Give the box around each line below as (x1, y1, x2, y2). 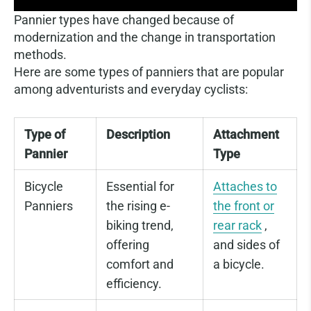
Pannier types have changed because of (14, 12, 234, 27)
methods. (14, 47, 69, 62)
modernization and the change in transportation (14, 30, 276, 44)
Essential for (106, 180, 174, 194)
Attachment (213, 127, 279, 142)
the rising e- (106, 199, 170, 213)
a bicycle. (213, 258, 264, 271)
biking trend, (106, 219, 174, 233)
